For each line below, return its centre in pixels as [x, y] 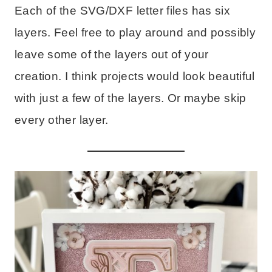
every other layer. [62, 120]
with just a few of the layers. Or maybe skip [131, 98]
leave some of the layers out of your [112, 55]
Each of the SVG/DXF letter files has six [123, 11]
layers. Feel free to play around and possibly [135, 33]
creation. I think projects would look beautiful [135, 76]
